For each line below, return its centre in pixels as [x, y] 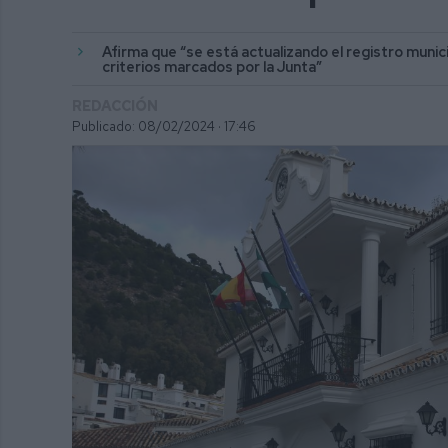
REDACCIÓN [115, 106]
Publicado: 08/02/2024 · [146, 127]
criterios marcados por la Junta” [213, 67]
